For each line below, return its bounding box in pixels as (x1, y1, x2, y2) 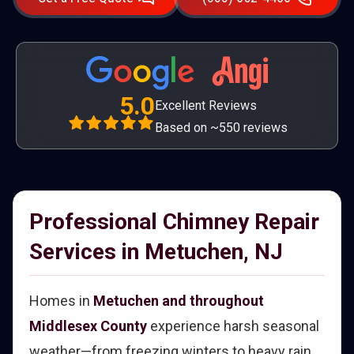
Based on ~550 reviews (154, 120, 288, 135)
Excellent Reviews (154, 98, 257, 113)
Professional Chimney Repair (29, 209, 319, 235)
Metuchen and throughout (93, 292, 264, 309)
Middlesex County (29, 318, 147, 334)
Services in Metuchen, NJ (29, 239, 283, 265)
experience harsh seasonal (147, 318, 319, 334)
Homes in (29, 292, 93, 309)
